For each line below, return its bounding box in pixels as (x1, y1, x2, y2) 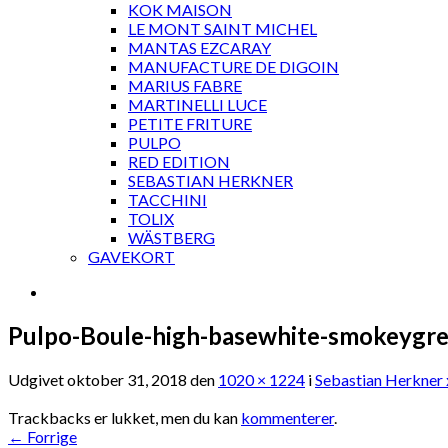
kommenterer (241, 407, 334, 427)
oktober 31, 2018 (67, 369, 187, 389)
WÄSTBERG (128, 228, 215, 247)
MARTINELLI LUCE (128, 95, 267, 114)
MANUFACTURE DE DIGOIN (128, 57, 339, 76)
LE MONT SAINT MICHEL (128, 19, 317, 38)
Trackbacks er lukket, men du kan (8, 407, 241, 427)
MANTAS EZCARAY (128, 38, 271, 57)
